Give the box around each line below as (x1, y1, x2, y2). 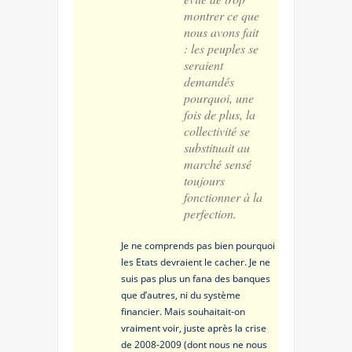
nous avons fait (184, 23, 258, 40)
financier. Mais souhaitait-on (121, 304, 245, 318)
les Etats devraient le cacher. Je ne (121, 255, 270, 269)
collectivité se (184, 122, 250, 139)
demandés (184, 72, 234, 90)
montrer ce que (184, 6, 259, 24)
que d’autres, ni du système (121, 288, 240, 302)
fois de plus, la (184, 105, 255, 123)
